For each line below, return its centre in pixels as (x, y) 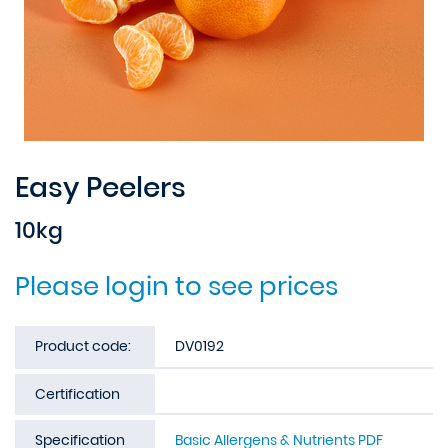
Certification (77, 394)
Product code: (83, 346)
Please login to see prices (176, 286)
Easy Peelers (100, 187)
